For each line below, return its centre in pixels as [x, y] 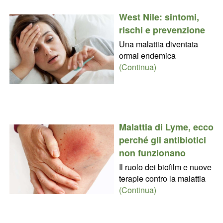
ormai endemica [147, 55]
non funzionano [152, 153]
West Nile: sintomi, [159, 17]
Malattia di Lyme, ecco [166, 127]
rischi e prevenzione [162, 30]
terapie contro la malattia [162, 178]
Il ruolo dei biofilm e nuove [165, 167]
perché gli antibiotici [162, 140]
